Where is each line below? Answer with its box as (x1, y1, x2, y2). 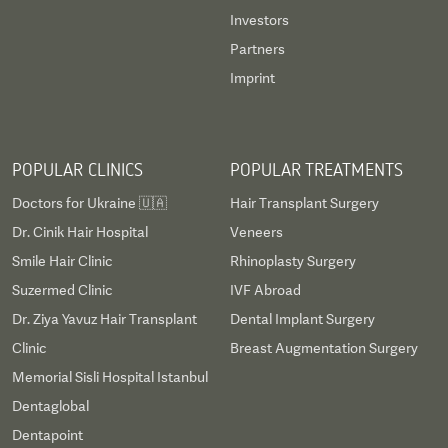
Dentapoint (12, 427, 83, 443)
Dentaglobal (12, 398, 89, 414)
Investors (230, 12, 289, 28)
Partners (230, 41, 285, 57)
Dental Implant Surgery (230, 311, 375, 327)
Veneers (230, 224, 283, 240)
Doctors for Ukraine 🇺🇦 (12, 195, 167, 211)
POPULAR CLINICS (12, 158, 143, 180)
